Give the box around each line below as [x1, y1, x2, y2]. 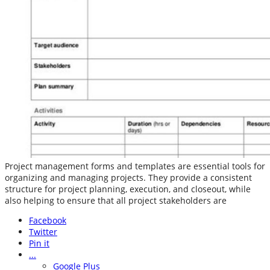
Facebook [29, 215, 66, 227]
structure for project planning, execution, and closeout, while [5, 183, 251, 195]
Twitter [29, 226, 57, 238]
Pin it [29, 237, 49, 250]
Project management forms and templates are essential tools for [5, 160, 265, 172]
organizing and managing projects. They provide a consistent [5, 172, 252, 184]
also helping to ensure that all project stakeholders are [5, 195, 227, 207]
